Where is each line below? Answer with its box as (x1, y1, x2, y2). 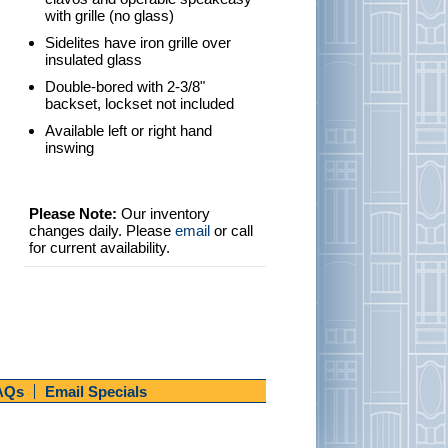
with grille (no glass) (45, 7, 174, 24)
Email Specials (45, 383, 147, 400)
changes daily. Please (29, 222, 175, 239)
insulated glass (45, 51, 142, 68)
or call (210, 222, 253, 239)
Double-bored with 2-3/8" (45, 78, 205, 95)
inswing (45, 139, 94, 156)
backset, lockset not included (45, 95, 234, 112)
